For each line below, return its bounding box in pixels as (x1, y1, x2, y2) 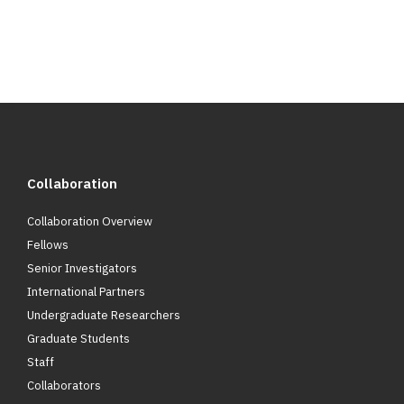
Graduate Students (27, 331, 130, 347)
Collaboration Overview (27, 214, 152, 230)
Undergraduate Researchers (27, 308, 180, 324)
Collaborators (27, 378, 101, 394)
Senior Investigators (27, 261, 137, 277)
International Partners (27, 284, 145, 300)
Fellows (27, 237, 69, 253)
